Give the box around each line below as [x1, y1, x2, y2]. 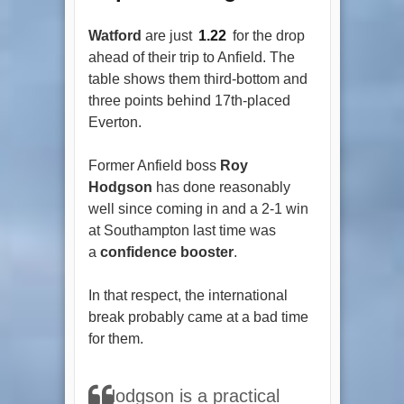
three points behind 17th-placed [87, 92, 290, 108]
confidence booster [96, 243, 234, 260]
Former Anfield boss [87, 157, 220, 173]
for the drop [228, 27, 305, 43]
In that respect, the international [87, 287, 288, 303]
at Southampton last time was [87, 222, 276, 238]
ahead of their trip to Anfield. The [87, 49, 295, 65]
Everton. [87, 114, 142, 130]
